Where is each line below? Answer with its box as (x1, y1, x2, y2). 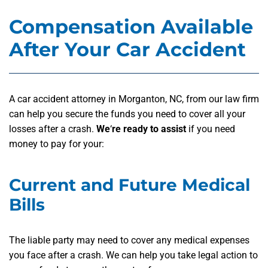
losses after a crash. (9, 123, 96, 135)
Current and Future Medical (9, 175, 250, 196)
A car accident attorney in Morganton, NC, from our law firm (9, 93, 259, 105)
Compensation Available (9, 15, 253, 39)
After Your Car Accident (9, 38, 246, 62)
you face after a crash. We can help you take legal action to (9, 249, 258, 261)
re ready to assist (112, 123, 186, 135)
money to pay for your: (9, 138, 104, 150)
